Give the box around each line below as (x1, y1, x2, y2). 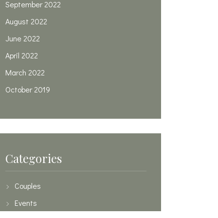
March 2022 (5, 67, 45, 78)
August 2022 (5, 16, 47, 27)
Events (15, 198, 37, 208)
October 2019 (5, 84, 50, 95)
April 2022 (5, 50, 38, 61)
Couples (15, 181, 41, 191)
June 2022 (5, 33, 40, 44)
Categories (5, 150, 62, 166)
